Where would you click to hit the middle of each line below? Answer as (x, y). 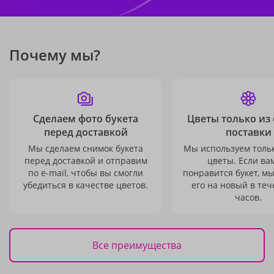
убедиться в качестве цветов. (86, 185)
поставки (248, 132)
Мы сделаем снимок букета (86, 148)
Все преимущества (137, 245)
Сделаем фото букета (86, 119)
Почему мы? (55, 55)
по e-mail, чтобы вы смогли (86, 173)
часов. (248, 197)
